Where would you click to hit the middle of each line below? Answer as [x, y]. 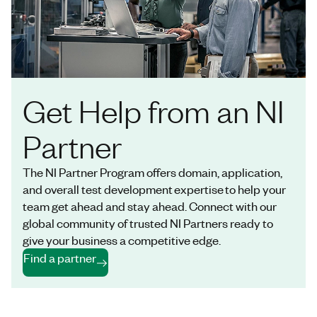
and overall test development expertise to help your [154, 189]
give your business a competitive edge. [122, 240]
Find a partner [60, 257]
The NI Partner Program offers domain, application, [152, 172]
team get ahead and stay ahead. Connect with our [150, 206]
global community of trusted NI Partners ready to [148, 223]
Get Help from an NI [153, 110]
